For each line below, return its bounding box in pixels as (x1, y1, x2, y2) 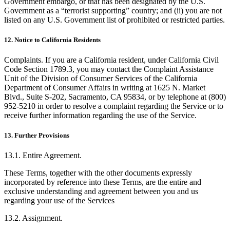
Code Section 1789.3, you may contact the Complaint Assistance (4, 64, 214, 73)
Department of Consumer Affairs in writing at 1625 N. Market (4, 83, 205, 92)
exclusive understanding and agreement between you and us (4, 187, 198, 196)
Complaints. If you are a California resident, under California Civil (4, 55, 219, 64)
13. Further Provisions (4, 131, 69, 140)
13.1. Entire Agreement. (4, 151, 82, 160)
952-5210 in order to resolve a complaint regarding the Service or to (4, 101, 223, 110)
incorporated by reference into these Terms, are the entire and (4, 178, 201, 187)
